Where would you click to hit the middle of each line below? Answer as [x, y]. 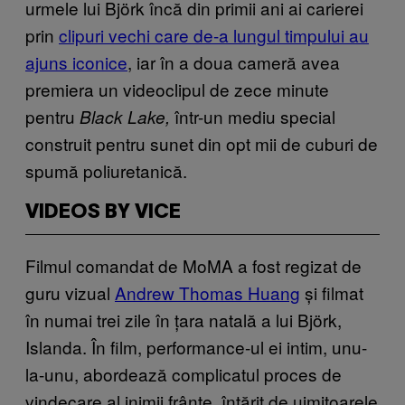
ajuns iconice [76, 61]
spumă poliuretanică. [106, 170]
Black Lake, [127, 116]
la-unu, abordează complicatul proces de [184, 373]
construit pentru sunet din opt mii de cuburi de [202, 143]
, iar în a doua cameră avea [234, 61]
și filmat [332, 292]
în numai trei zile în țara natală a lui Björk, [184, 319]
